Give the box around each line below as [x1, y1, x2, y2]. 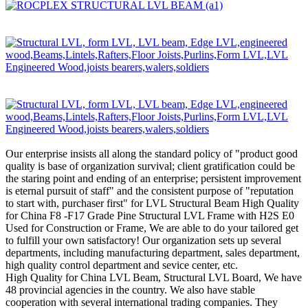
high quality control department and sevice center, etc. [5, 258, 238, 271]
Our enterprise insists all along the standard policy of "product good [5, 147, 298, 159]
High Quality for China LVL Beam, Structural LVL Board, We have [5, 271, 302, 283]
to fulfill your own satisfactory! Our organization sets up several [5, 234, 281, 246]
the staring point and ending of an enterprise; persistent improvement [5, 172, 301, 184]
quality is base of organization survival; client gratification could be [5, 159, 295, 172]
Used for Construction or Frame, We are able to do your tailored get [5, 221, 298, 234]
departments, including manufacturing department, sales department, [5, 246, 300, 258]
